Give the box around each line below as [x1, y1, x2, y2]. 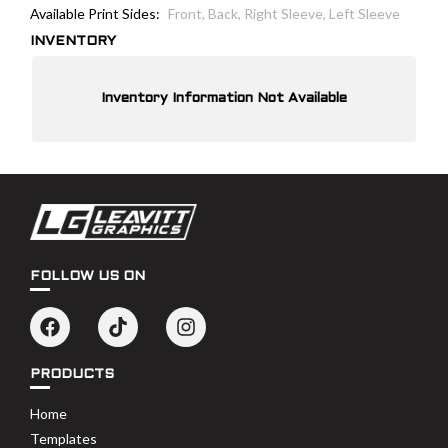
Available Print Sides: [30, 4, 160, 22]
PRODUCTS [30, 368, 114, 382]
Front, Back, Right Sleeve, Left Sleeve [168, 5, 400, 23]
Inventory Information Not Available [101, 92, 347, 106]
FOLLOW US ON [30, 270, 145, 284]
